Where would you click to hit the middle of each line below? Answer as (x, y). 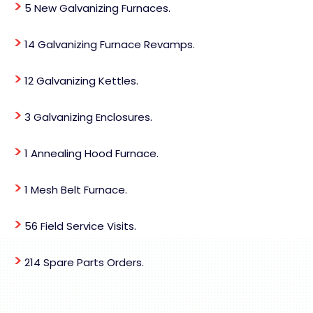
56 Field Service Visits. (79, 226)
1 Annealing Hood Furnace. (90, 153)
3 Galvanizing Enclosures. (87, 117)
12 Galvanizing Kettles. (80, 80)
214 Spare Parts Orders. (83, 262)
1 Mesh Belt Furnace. (74, 189)
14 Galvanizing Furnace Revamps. (108, 44)
